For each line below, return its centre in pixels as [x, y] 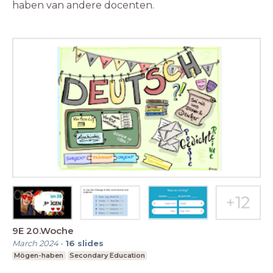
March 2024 [35, 243]
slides [90, 243]
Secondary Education [107, 256]
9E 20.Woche [43, 231]
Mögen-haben [39, 256]
